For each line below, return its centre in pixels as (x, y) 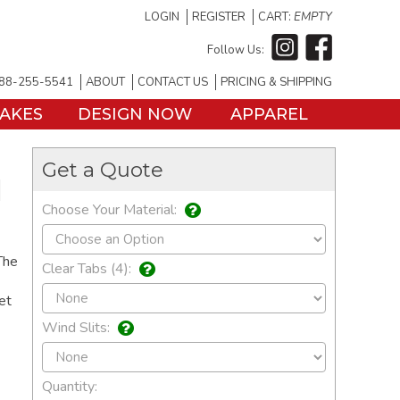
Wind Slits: (78, 328)
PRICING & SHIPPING (276, 82)
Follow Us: (236, 50)
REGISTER (219, 17)
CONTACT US (173, 82)
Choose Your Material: (111, 210)
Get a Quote (103, 170)
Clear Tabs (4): (88, 269)
